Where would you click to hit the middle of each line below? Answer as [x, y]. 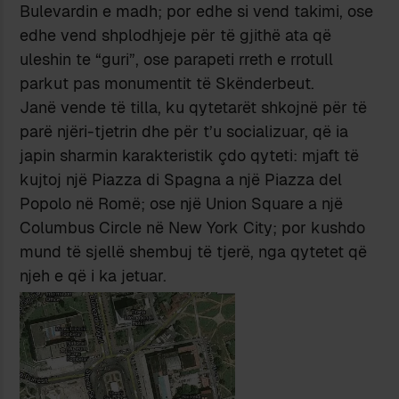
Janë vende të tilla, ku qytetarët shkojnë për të [194, 107]
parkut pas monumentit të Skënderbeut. [167, 83]
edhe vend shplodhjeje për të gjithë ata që [176, 35]
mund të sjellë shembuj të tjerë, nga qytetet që [194, 251]
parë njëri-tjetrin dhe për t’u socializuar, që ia [184, 131]
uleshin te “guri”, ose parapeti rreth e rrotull [177, 59]
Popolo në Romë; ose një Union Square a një [182, 203]
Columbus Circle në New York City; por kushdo [193, 227]
